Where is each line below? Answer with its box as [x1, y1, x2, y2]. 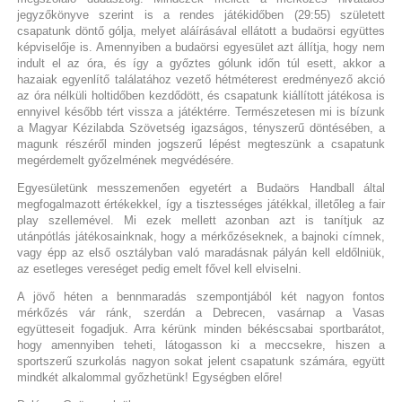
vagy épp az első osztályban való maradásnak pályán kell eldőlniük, [16, 246, 386, 260]
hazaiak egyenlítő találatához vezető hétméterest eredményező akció [16, 73, 386, 87]
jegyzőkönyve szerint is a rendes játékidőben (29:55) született [16, 8, 386, 22]
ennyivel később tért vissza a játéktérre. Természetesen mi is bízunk [16, 105, 386, 119]
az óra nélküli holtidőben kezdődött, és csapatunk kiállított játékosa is [16, 89, 386, 103]
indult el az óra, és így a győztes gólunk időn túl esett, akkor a [16, 57, 386, 71]
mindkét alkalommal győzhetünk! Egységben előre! [16, 371, 283, 385]
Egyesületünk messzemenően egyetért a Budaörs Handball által [16, 181, 386, 196]
